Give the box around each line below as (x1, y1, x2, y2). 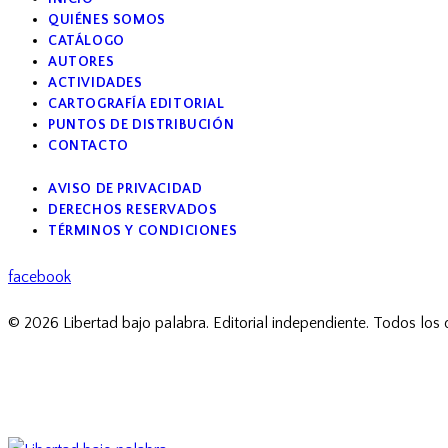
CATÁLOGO (48, 32, 125, 49)
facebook (8, 267, 71, 286)
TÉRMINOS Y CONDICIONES (48, 222, 238, 239)
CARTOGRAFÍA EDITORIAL (48, 95, 225, 112)
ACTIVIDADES (48, 74, 143, 91)
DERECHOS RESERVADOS (48, 201, 218, 218)
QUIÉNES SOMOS (48, 11, 166, 28)
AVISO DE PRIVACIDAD (48, 180, 203, 197)
